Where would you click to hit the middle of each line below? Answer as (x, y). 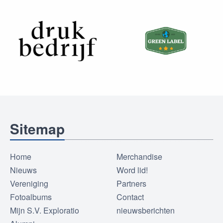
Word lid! (132, 170)
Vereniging (29, 184)
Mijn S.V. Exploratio (45, 211)
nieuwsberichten (146, 211)
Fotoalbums (31, 197)
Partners (131, 184)
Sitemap (37, 129)
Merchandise (139, 157)
